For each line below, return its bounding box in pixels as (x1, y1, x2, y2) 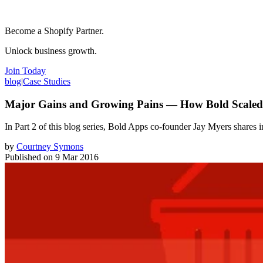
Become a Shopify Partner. (5, 25, 104, 36)
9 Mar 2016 (55, 152, 99, 163)
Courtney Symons (16, 141, 83, 152)
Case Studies (23, 76, 70, 86)
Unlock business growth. (5, 45, 97, 56)
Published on (5, 152, 53, 163)
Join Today (5, 65, 46, 76)
